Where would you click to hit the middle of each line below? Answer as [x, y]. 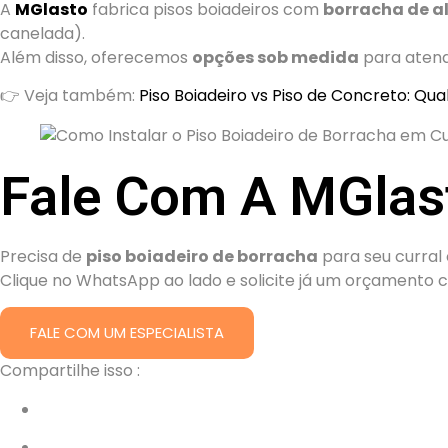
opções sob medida [275, 57]
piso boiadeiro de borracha [202, 256]
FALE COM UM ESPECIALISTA [127, 333]
